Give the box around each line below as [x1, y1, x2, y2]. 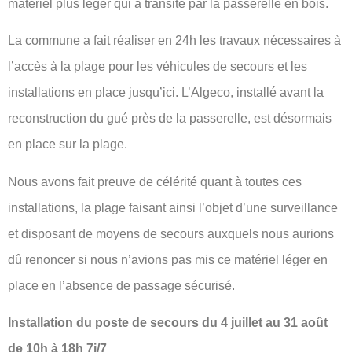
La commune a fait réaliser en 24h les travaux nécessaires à [8, 34, 341, 48]
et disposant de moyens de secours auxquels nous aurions [8, 226, 334, 240]
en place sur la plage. [8, 137, 127, 152]
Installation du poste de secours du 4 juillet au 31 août [8, 316, 328, 330]
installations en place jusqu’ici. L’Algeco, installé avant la [8, 86, 324, 100]
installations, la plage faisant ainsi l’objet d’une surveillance [8, 200, 338, 214]
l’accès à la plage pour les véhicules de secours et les [8, 60, 307, 74]
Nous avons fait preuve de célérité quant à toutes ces [8, 174, 302, 189]
